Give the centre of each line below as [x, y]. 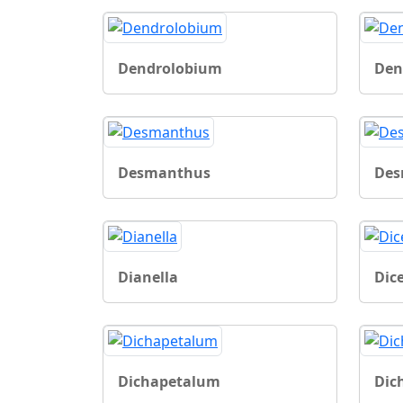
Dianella [148, 277]
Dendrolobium [170, 68]
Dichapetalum [169, 381]
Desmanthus [164, 172]
